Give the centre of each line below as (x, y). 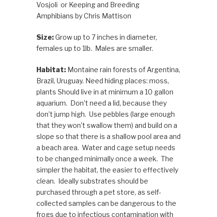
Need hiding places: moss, (127, 81)
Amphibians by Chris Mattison (84, 16)
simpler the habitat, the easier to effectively (107, 170)
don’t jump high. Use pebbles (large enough (105, 114)
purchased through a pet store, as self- (99, 192)
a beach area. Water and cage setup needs (106, 147)
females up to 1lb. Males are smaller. (94, 48)
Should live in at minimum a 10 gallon (115, 92)
